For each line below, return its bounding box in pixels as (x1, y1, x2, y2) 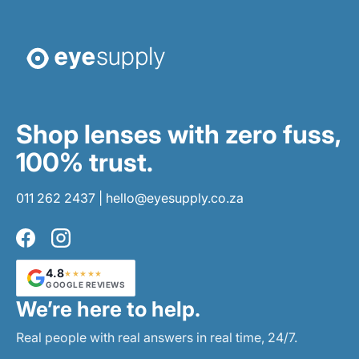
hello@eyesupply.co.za (106, 189, 244, 206)
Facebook (24, 238, 85, 255)
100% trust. (16, 146, 153, 178)
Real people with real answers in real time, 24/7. (16, 329, 297, 345)
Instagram (59, 238, 119, 255)
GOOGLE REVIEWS (46, 279, 125, 289)
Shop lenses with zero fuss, (16, 118, 341, 150)
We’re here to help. (16, 296, 200, 321)
